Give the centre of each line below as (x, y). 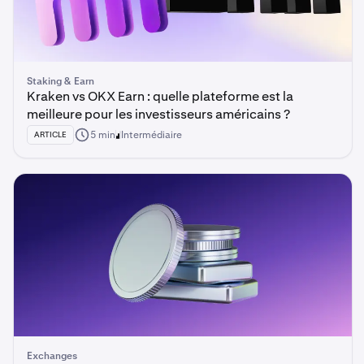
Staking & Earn (61, 81)
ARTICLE (50, 134)
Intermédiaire (152, 135)
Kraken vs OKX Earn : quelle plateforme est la (160, 96)
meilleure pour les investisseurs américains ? (158, 114)
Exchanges (52, 356)
